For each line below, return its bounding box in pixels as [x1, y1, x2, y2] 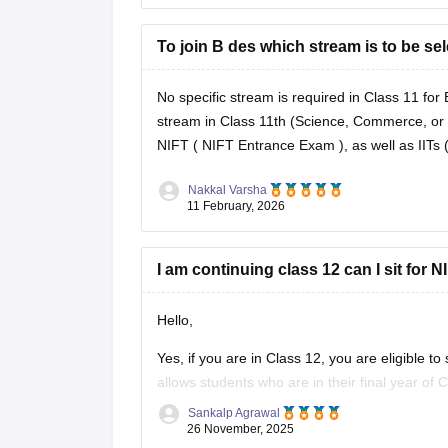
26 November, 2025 [186, 421, 294, 436]
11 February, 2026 [186, 198, 285, 213]
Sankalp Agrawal [187, 405, 280, 420]
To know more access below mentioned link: [156, 411, 435, 428]
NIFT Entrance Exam [201, 136, 339, 153]
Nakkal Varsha [187, 182, 267, 197]
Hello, [156, 311, 193, 328]
